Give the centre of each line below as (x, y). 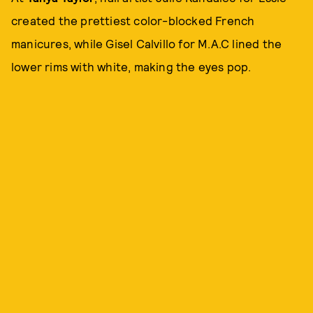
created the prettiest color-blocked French (133, 20)
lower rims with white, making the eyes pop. (131, 66)
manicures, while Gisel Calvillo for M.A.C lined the (147, 43)
